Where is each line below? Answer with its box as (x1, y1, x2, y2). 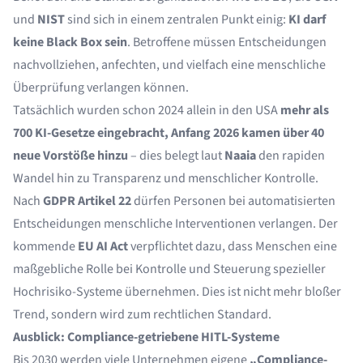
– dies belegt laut (128, 147, 224, 164)
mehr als (280, 101, 329, 119)
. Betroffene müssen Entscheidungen (127, 33, 327, 51)
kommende (13, 237, 78, 255)
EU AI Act (78, 237, 128, 255)
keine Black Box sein (13, 33, 127, 51)
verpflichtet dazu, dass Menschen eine (128, 237, 337, 255)
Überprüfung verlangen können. (13, 79, 189, 96)
